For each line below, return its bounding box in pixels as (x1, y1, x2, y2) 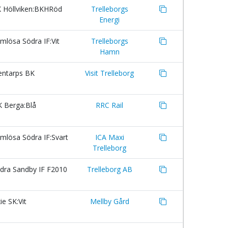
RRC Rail (96, 100, 123, 110)
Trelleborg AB (87, 164, 132, 174)
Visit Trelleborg (85, 68, 134, 78)
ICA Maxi (95, 132, 124, 142)
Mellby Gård (90, 196, 129, 206)
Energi (99, 15, 120, 24)
